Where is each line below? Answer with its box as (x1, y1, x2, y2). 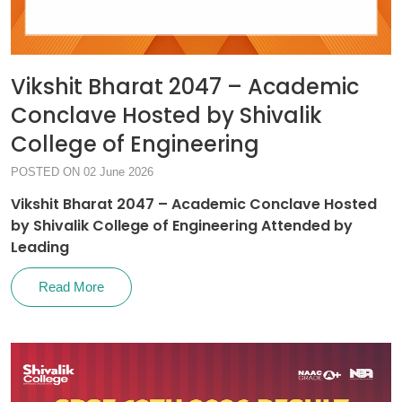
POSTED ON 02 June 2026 (11, 165, 153, 179)
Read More (39, 279, 104, 294)
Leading (11, 237, 69, 258)
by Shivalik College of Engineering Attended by (11, 215, 353, 236)
